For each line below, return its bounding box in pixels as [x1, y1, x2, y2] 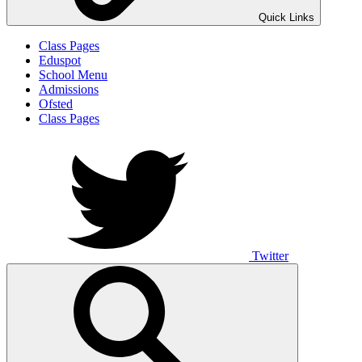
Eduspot [39, 53, 81, 67]
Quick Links [259, 11, 314, 23]
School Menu [39, 68, 107, 82]
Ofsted [39, 97, 73, 111]
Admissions [39, 82, 99, 96]
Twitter [252, 249, 288, 263]
